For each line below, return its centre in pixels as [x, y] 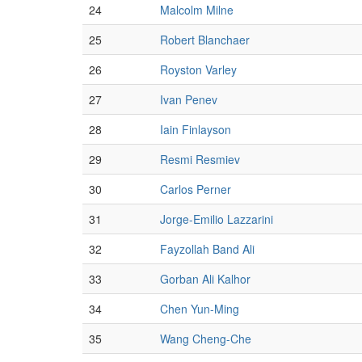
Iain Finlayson [196, 129]
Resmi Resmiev [200, 159]
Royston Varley [198, 69]
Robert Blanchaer [205, 40]
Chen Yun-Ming [200, 309]
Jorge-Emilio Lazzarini [217, 219]
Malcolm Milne [197, 10]
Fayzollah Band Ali [207, 249]
